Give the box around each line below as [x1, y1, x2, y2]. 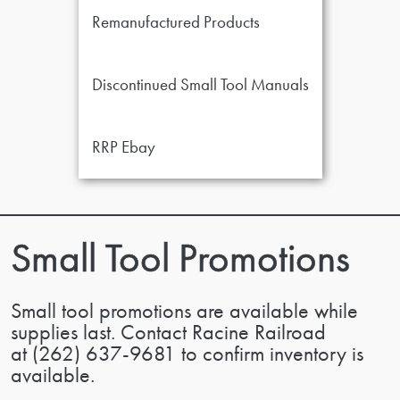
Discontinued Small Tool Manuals [91, 74, 309, 95]
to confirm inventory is [176, 341, 363, 366]
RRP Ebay [91, 137, 155, 157]
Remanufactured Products [91, 12, 260, 32]
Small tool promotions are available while [11, 298, 358, 323]
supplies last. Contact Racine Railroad [11, 320, 326, 345]
